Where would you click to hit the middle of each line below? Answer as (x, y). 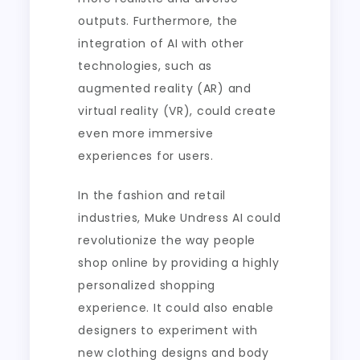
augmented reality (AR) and (165, 88)
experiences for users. (146, 156)
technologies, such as (145, 66)
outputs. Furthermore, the (158, 21)
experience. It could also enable (176, 308)
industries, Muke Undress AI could (180, 218)
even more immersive (146, 133)
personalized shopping (147, 285)
